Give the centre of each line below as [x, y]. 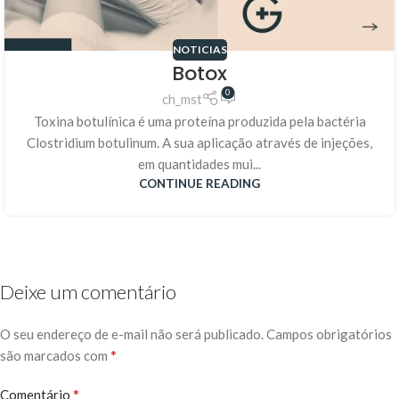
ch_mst [182, 99]
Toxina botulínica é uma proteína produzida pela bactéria [199, 122]
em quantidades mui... [199, 164]
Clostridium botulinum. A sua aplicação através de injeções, [199, 143]
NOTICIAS [199, 49]
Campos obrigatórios [329, 334]
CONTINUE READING [199, 184]
